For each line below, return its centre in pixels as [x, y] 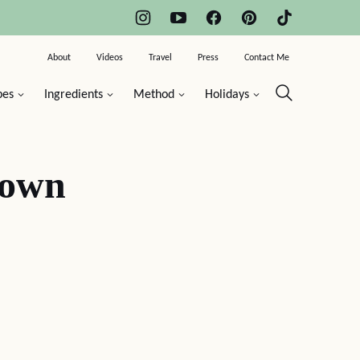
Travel [160, 58]
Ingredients [74, 95]
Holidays [227, 95]
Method [154, 95]
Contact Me [267, 58]
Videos [110, 58]
